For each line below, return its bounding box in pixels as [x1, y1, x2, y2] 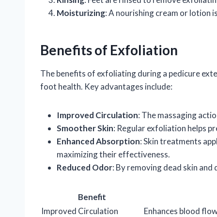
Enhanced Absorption [57, 136, 140, 146]
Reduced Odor [57, 162, 112, 172]
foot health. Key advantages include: [40, 81, 172, 92]
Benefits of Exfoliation [40, 41, 178, 58]
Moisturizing [57, 7, 105, 18]
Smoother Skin [57, 123, 113, 133]
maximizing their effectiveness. [57, 149, 170, 159]
